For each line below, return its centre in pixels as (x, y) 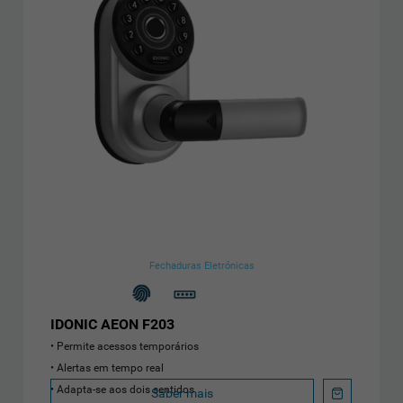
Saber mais (183, 394)
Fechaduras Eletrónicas (201, 265)
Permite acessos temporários (128, 346)
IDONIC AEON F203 (113, 324)
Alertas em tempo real (111, 367)
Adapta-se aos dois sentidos (126, 389)
